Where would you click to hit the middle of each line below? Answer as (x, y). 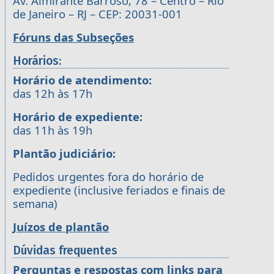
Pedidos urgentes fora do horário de (108, 176)
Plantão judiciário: (64, 153)
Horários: (37, 61)
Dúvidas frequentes (65, 250)
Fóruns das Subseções (73, 37)
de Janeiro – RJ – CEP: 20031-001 (98, 13)
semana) (35, 203)
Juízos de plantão (61, 226)
